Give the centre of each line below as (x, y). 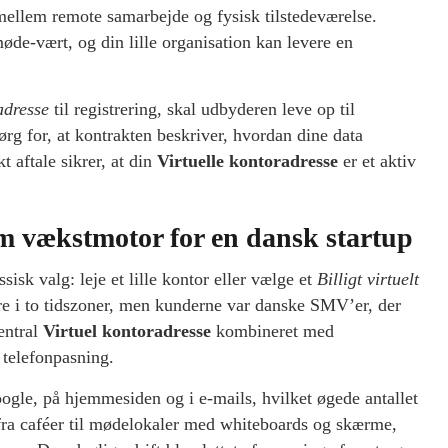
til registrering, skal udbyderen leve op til (202, 109)
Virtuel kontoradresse (127, 331)
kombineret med (272, 331)
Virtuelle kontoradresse (247, 161)
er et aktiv (377, 161)
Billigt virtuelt (368, 279)
